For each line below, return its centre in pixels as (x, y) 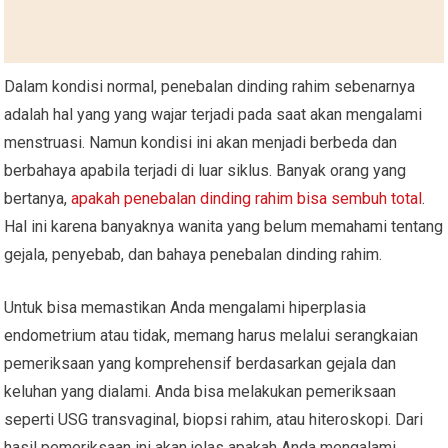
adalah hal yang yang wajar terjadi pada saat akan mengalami (213, 114)
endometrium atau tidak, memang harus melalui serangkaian (211, 335)
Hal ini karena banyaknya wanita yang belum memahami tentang (224, 226)
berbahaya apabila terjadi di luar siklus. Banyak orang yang (205, 170)
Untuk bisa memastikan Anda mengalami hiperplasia (185, 307)
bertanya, (38, 198)
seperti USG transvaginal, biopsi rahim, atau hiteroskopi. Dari (214, 419)
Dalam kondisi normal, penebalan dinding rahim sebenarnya (210, 86)
